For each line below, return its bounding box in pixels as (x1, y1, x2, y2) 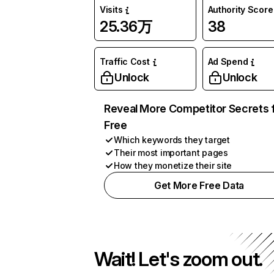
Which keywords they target (114, 135, 230, 145)
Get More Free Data (154, 179, 245, 191)
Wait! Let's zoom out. (94, 247, 263, 271)
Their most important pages (114, 147, 228, 158)
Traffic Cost (100, 56, 150, 67)
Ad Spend (207, 56, 248, 67)
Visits (100, 4, 123, 15)
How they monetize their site (114, 160, 232, 171)
